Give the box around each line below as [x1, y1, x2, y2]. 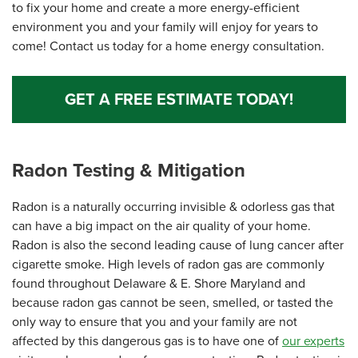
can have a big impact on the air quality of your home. [12, 217, 311, 236]
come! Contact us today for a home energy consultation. [12, 37, 328, 56]
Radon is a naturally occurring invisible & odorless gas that [12, 197, 335, 217]
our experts [282, 332, 344, 351]
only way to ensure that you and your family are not [12, 312, 297, 332]
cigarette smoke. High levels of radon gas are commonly [12, 255, 324, 274]
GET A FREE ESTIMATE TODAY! [65, 87, 293, 112]
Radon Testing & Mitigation [12, 156, 250, 185]
